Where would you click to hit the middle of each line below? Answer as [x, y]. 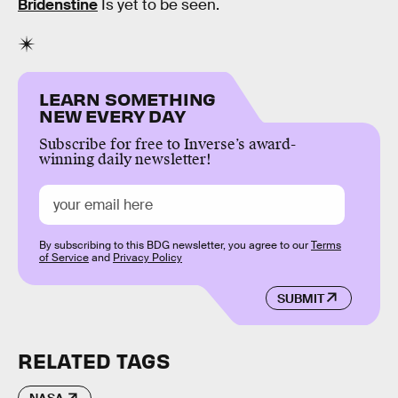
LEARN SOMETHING [128, 99]
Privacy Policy [147, 258]
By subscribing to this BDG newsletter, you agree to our [175, 246]
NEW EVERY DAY [112, 115]
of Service [64, 258]
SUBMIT [300, 298]
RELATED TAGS [94, 361]
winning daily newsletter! [125, 160]
